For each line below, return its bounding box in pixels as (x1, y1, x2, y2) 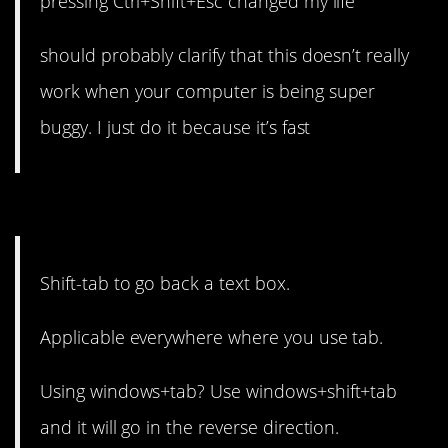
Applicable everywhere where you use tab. (40, 324, 384, 349)
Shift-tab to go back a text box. (40, 270, 290, 295)
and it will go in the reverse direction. (40, 415, 340, 440)
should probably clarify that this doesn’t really (40, 43, 409, 68)
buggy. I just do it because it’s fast (40, 115, 311, 140)
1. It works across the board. (15, 188, 418, 232)
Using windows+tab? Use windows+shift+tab (40, 379, 398, 404)
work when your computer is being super (40, 79, 376, 104)
